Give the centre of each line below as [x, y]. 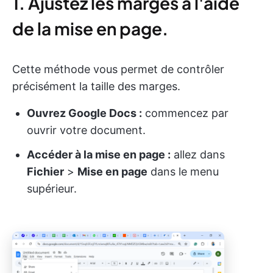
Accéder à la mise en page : [99, 154]
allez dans [198, 154]
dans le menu [183, 172]
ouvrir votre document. [86, 130]
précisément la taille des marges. [96, 86]
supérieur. [52, 189]
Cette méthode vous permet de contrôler [118, 69]
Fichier [45, 172]
